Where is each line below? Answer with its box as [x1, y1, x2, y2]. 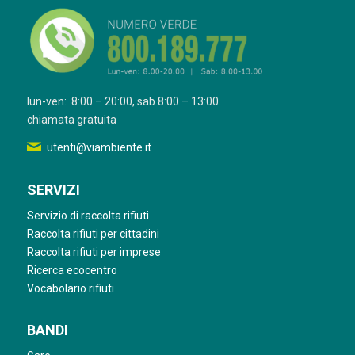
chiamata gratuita [26, 113, 116, 126]
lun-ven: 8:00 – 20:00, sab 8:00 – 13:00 [26, 94, 219, 108]
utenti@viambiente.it [46, 140, 151, 154]
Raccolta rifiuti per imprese [26, 245, 161, 258]
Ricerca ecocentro [26, 263, 117, 277]
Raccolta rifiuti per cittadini [26, 227, 159, 240]
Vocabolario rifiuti [26, 281, 114, 295]
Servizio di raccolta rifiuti [26, 208, 149, 222]
